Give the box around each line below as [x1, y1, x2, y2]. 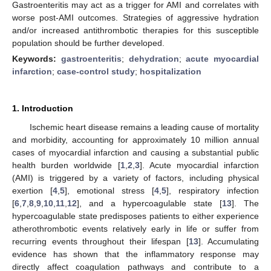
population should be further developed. [12, 38, 165, 48]
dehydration [128, 53, 179, 64]
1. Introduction [12, 103, 73, 113]
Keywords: [12, 53, 61, 64]
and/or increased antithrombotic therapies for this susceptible [12, 25, 259, 35]
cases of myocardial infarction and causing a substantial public [12, 147, 259, 157]
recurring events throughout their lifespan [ [12, 236, 189, 246]
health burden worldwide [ [12, 160, 120, 170]
